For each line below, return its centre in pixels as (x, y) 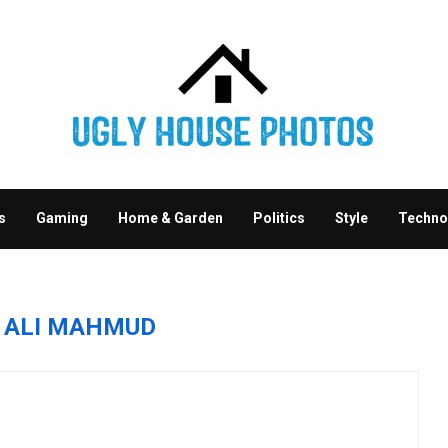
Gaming (62, 218)
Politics (279, 218)
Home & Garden (170, 218)
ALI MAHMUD (80, 327)
